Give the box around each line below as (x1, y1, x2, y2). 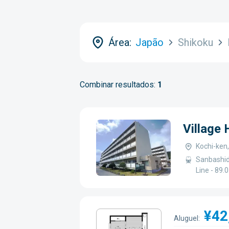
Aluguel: (174, 214, 200, 222)
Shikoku (178, 36, 213, 49)
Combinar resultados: (80, 80, 157, 89)
